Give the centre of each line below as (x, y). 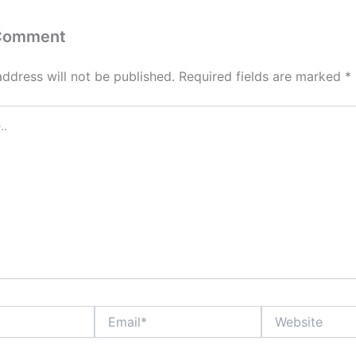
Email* (110, 313)
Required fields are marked (262, 77)
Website (282, 313)
